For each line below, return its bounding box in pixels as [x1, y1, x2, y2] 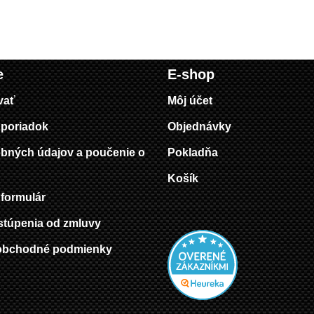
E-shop [168, 67, 214, 83]
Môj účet [168, 95, 212, 107]
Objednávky [168, 121, 231, 133]
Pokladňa [168, 146, 218, 159]
